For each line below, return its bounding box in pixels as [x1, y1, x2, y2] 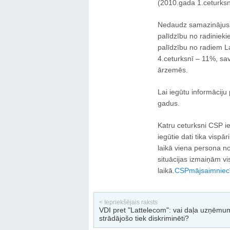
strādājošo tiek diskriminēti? [99, 214, 189, 222]
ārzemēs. [157, 66, 188, 74]
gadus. [157, 99, 180, 107]
